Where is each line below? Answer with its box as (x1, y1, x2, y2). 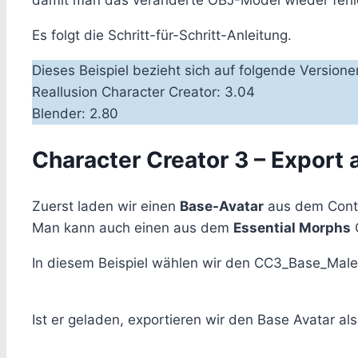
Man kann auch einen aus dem (32, 219, 233, 236)
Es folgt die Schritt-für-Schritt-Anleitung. (32, 27, 292, 44)
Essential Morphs (233, 219, 351, 236)
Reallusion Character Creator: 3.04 (32, 84, 255, 101)
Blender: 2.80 (32, 105, 118, 122)
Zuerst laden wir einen (32, 197, 180, 214)
